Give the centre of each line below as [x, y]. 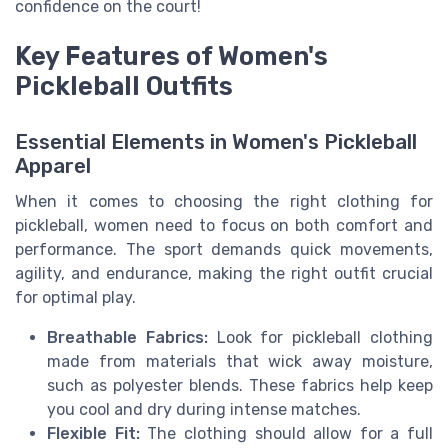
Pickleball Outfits [124, 85]
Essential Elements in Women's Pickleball [216, 141]
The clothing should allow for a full [286, 433]
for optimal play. [75, 297]
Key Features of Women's [171, 55]
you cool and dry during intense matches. [204, 409]
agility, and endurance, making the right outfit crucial [224, 273]
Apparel [53, 165]
